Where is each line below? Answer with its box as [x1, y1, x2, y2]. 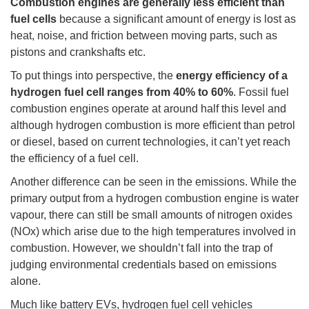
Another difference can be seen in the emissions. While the [10, 176, 297, 188]
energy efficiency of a [176, 70, 288, 82]
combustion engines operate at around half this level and [10, 103, 286, 115]
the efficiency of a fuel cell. [10, 152, 139, 165]
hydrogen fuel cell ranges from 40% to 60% [10, 86, 233, 99]
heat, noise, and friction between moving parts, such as [10, 30, 277, 42]
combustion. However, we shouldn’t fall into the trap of [10, 242, 272, 255]
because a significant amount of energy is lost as [57, 13, 296, 26]
